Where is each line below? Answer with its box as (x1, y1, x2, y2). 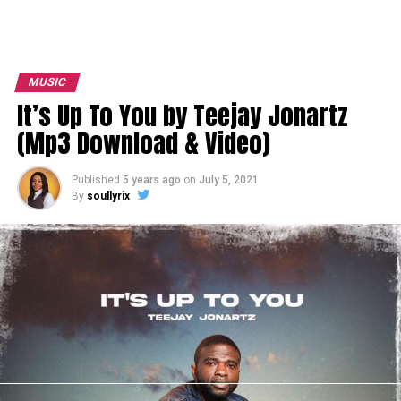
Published (71, 174, 120, 186)
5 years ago (122, 174, 181, 186)
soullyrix (86, 190, 130, 202)
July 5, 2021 (198, 174, 259, 186)
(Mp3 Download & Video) (16, 124, 270, 162)
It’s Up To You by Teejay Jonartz (16, 96, 348, 134)
